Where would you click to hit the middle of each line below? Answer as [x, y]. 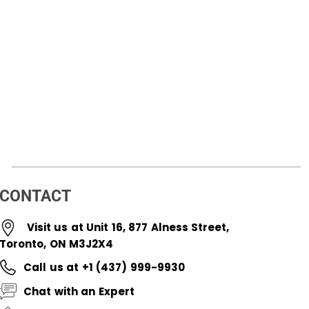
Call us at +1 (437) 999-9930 [104, 267]
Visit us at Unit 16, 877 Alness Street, [128, 227]
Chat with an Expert [79, 291]
